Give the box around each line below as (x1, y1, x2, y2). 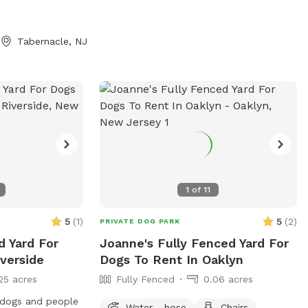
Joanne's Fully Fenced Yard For (99, 235, 289, 250)
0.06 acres (203, 273, 253, 285)
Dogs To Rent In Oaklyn (99, 252, 243, 267)
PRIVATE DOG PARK (99, 217, 180, 225)
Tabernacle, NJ (17, 35, 88, 47)
